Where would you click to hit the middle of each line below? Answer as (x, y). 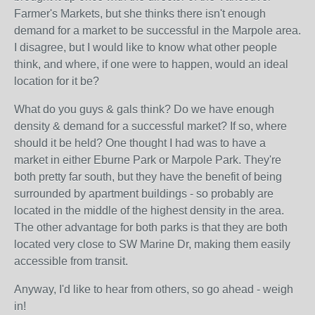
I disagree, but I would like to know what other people (146, 47)
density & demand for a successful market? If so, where (150, 126)
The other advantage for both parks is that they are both (151, 227)
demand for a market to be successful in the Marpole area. (157, 31)
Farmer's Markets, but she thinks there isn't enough (140, 14)
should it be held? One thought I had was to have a (140, 143)
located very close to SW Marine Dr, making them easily (152, 244)
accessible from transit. (71, 261)
